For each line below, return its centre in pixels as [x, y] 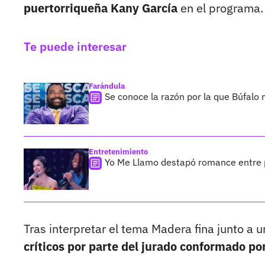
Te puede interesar [75, 47]
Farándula [107, 86]
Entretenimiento [118, 152]
